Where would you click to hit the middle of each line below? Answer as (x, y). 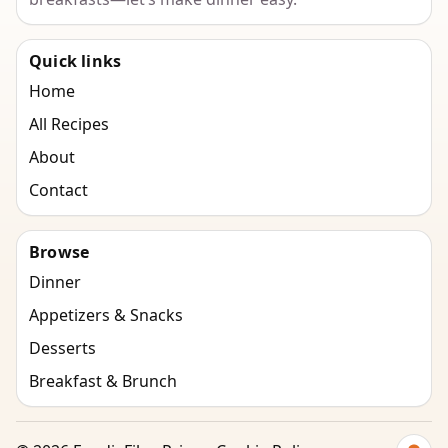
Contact (58, 189)
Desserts (62, 347)
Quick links (75, 60)
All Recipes (69, 123)
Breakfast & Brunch (103, 380)
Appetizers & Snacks (106, 314)
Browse (59, 251)
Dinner (55, 281)
